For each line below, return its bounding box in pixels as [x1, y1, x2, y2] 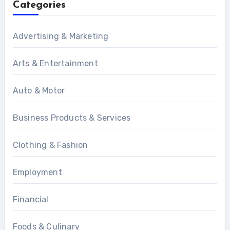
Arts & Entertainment [12, 58, 98, 68]
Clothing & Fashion [12, 140, 88, 150]
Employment [12, 167, 62, 177]
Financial [12, 194, 49, 204]
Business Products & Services [12, 112, 131, 123]
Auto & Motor [12, 85, 65, 95]
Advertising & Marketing [12, 31, 109, 41]
